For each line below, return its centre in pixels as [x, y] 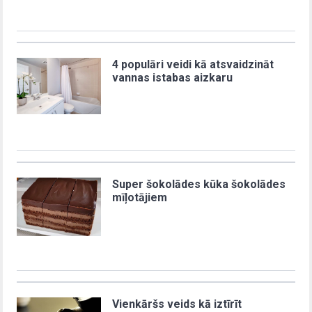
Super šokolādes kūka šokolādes [199, 185]
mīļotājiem [140, 198]
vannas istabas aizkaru [173, 78]
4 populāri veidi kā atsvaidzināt [193, 65]
